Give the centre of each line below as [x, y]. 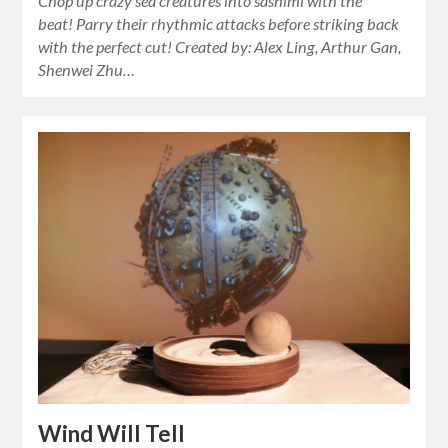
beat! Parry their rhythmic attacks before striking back [219, 23]
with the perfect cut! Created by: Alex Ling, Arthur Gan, [220, 46]
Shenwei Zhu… [87, 69]
